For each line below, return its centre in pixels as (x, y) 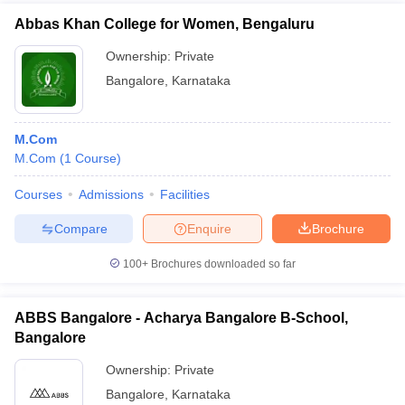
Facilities (185, 194)
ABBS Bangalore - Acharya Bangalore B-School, (181, 318)
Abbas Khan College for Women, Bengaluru (165, 24)
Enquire (209, 228)
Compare (80, 228)
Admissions (111, 194)
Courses (38, 194)
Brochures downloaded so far (222, 264)
